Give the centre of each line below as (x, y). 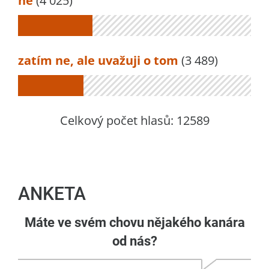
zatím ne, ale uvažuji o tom (98, 60)
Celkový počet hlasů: (118, 120)
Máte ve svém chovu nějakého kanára (134, 222)
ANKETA (52, 193)
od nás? (134, 241)
